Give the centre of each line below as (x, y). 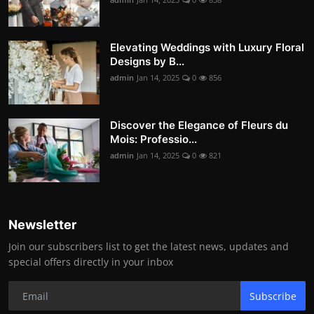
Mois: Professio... (153, 139)
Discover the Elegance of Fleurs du (199, 125)
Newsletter (42, 225)
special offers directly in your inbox (91, 262)
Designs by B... (147, 62)
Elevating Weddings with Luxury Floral (207, 48)
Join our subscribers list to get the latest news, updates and (149, 247)
